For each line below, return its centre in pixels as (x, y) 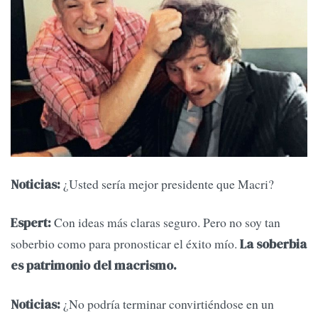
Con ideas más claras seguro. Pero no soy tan (166, 223)
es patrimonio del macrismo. (94, 266)
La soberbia (272, 245)
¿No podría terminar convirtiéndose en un (167, 303)
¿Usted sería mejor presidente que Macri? (167, 184)
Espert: (31, 223)
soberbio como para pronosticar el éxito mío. (124, 244)
